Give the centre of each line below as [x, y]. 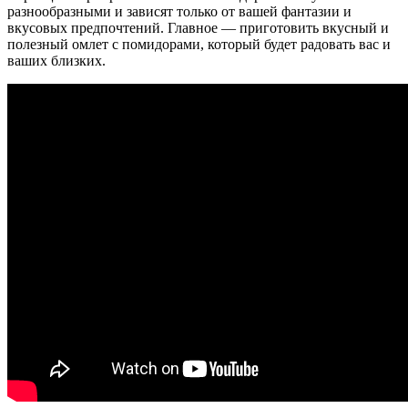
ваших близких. [56, 60]
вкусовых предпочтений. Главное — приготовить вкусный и [198, 27]
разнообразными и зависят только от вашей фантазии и [179, 11]
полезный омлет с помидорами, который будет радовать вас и [199, 44]
